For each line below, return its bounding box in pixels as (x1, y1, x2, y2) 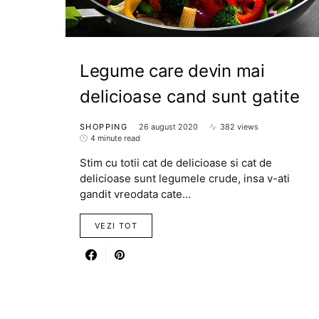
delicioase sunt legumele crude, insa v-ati (80, 172, 290, 185)
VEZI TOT (95, 221, 137, 231)
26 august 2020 (139, 122, 198, 132)
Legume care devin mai (80, 61, 265, 81)
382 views (220, 122, 258, 132)
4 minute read (90, 133, 140, 143)
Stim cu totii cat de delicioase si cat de (80, 156, 272, 169)
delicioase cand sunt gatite (80, 86, 300, 107)
